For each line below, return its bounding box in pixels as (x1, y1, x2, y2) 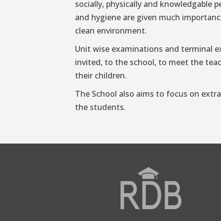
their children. (75, 70, 127, 81)
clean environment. (75, 25, 147, 37)
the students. (75, 102, 126, 113)
